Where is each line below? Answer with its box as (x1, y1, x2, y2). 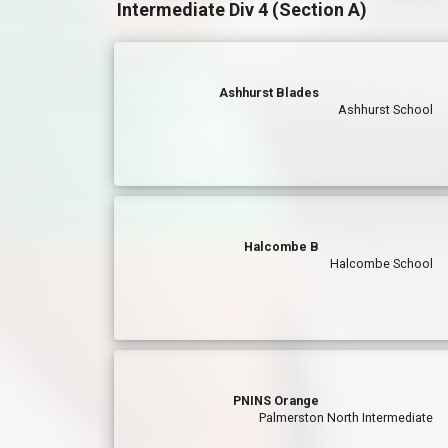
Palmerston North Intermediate (259, 410, 434, 425)
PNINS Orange (233, 393, 320, 408)
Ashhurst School (338, 102, 434, 117)
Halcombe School (330, 256, 434, 271)
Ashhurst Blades (219, 85, 320, 100)
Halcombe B (244, 239, 320, 254)
